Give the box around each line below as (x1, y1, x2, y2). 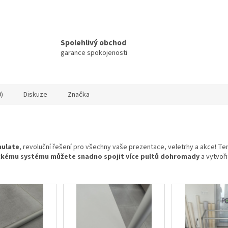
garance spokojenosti (61, 48, 128, 59)
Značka (68, 90, 90, 100)
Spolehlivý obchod (61, 37, 127, 49)
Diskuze (23, 90, 47, 100)
